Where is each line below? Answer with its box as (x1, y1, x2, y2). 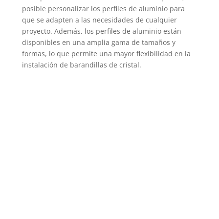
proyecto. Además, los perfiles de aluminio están (22, 26, 181, 36)
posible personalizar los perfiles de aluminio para (22, 4, 185, 14)
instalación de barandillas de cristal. (22, 60, 141, 70)
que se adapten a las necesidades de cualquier (22, 15, 177, 25)
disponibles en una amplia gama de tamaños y (22, 38, 175, 47)
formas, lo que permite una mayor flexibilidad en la (22, 49, 191, 59)
